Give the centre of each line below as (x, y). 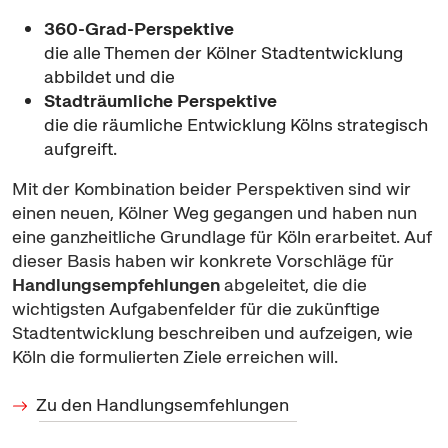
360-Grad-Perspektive (139, 28)
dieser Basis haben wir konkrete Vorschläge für (203, 260)
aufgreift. (80, 148)
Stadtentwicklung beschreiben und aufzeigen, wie (212, 332)
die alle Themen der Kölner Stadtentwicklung (223, 52)
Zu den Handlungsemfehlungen (162, 404)
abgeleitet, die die (293, 284)
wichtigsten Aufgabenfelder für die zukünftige (196, 308)
